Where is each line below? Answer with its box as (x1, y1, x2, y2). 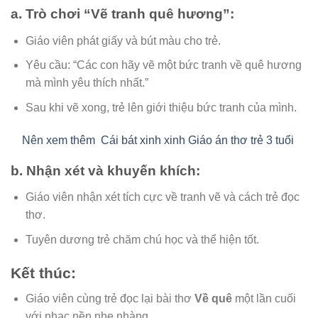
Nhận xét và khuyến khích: (26, 163, 200, 178)
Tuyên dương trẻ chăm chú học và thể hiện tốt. (25, 233, 259, 246)
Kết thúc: (11, 264, 76, 281)
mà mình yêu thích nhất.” (25, 77, 148, 89)
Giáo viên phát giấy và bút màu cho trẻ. (25, 34, 221, 47)
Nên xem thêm (22, 133, 95, 146)
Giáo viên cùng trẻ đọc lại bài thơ (25, 292, 194, 305)
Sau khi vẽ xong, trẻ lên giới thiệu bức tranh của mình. (25, 102, 297, 114)
